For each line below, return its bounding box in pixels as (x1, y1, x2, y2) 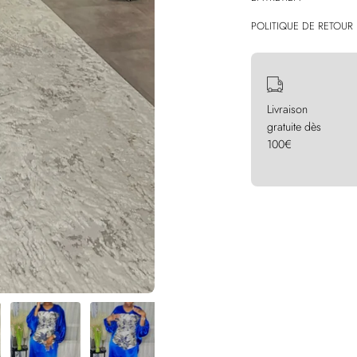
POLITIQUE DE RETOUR (251, 18, 353, 34)
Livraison (267, 101, 308, 118)
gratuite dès (267, 119, 321, 135)
